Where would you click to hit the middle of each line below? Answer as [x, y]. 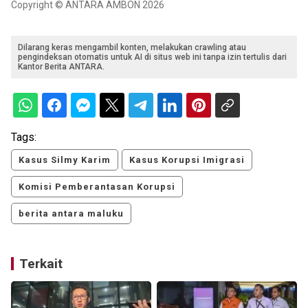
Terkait [41, 263]
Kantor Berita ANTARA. [61, 66]
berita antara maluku [71, 213]
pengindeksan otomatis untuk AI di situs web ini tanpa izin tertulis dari [152, 57]
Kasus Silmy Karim [65, 159]
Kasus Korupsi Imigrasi [187, 159]
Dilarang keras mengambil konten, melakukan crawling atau [132, 47]
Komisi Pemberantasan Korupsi [97, 186]
